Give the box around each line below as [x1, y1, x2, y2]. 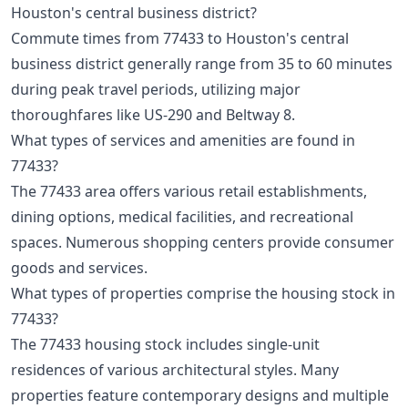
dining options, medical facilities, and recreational [11, 207, 353, 228]
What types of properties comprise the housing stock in [11, 283, 395, 304]
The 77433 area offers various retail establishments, [11, 181, 367, 202]
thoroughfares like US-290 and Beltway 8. [11, 105, 295, 126]
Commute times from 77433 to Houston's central [11, 28, 349, 49]
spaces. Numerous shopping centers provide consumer [11, 232, 394, 253]
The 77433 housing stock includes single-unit [11, 334, 320, 355]
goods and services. [11, 258, 148, 279]
